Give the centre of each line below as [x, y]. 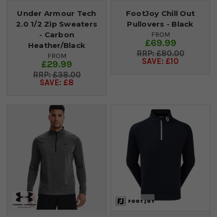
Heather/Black [57, 45]
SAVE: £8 [57, 82]
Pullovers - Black [160, 24]
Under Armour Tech [57, 13]
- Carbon [57, 34]
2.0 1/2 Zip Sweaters [57, 24]
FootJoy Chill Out [160, 13]
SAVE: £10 [160, 61]
